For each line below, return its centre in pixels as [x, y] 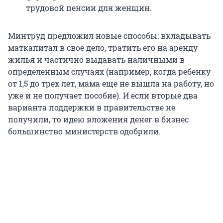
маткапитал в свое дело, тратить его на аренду [103, 48]
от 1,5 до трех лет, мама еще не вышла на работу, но [111, 84]
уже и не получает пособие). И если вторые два [103, 96]
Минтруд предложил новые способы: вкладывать [109, 36]
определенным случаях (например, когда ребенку [109, 72]
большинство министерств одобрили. [84, 131]
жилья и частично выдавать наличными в [96, 60]
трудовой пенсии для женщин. [89, 8]
